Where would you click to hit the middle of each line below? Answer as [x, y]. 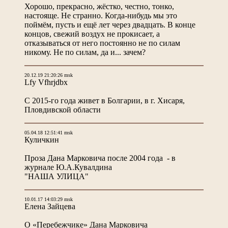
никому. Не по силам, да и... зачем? [85, 52]
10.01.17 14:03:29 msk [49, 199]
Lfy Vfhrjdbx [46, 82]
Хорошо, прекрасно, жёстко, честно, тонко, [99, 6]
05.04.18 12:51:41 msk [49, 132]
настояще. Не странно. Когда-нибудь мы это [101, 15]
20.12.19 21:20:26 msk [49, 75]
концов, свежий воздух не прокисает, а [92, 34]
